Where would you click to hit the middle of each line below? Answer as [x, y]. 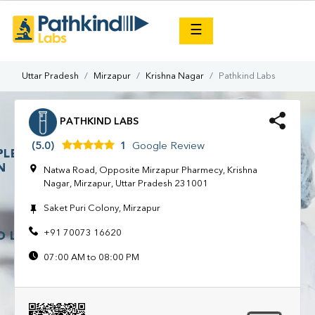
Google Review [168, 147]
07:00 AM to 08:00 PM [91, 258]
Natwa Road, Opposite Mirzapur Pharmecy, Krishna [150, 170]
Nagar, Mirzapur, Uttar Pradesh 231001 [126, 184]
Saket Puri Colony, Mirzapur [102, 208]
